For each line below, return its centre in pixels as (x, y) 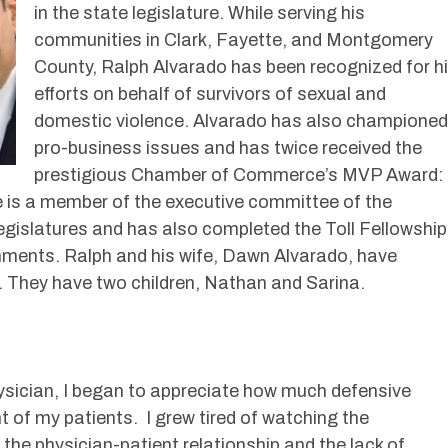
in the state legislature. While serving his (199, 13)
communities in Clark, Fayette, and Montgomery (233, 40)
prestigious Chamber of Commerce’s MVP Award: (238, 175)
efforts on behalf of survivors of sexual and (210, 94)
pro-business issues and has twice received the (228, 148)
